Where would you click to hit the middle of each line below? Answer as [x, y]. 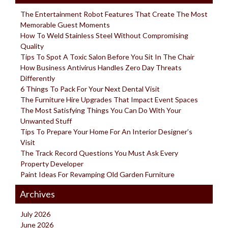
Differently [38, 78]
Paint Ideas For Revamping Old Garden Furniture [97, 174]
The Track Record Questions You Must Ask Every [99, 153]
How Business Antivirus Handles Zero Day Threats [101, 67]
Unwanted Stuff [46, 121]
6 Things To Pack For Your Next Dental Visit [90, 89]
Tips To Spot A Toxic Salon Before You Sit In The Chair [107, 56]
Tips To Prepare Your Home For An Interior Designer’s [106, 131]
